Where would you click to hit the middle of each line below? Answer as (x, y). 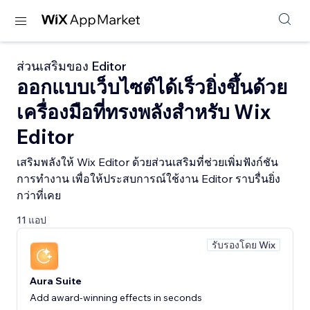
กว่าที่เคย (39, 195)
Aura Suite (56, 281)
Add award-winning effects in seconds (116, 297)
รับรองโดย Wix (244, 245)
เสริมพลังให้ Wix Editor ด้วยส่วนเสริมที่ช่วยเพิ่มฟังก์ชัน (147, 162)
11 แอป (31, 220)
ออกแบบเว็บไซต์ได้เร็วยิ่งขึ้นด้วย (152, 87)
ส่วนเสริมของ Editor (72, 66)
